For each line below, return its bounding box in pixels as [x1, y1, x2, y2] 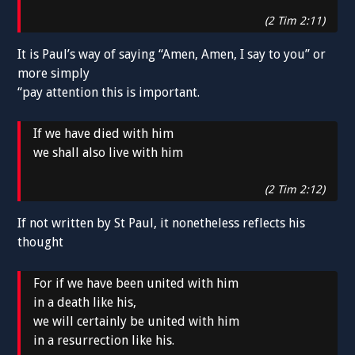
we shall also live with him [33, 145, 184, 161]
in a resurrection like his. [33, 333, 175, 349]
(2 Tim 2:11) [264, 14, 325, 28]
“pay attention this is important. [17, 85, 200, 101]
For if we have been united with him [33, 276, 239, 292]
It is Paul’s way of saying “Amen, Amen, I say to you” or [17, 47, 326, 63]
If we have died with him [33, 126, 174, 142]
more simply [17, 66, 90, 82]
